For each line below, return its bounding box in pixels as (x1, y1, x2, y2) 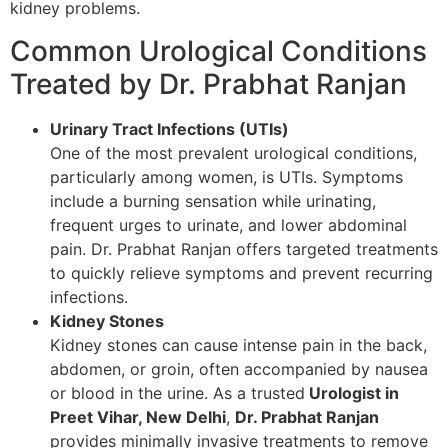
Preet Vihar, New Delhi (50, 406, 226, 427)
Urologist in (305, 382, 399, 403)
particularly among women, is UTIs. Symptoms (50, 166, 403, 187)
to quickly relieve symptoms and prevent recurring (50, 262, 433, 283)
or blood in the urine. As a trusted (50, 382, 305, 403)
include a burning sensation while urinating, (50, 190, 376, 211)
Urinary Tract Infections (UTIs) (50, 118, 289, 139)
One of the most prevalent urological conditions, (50, 142, 417, 163)
